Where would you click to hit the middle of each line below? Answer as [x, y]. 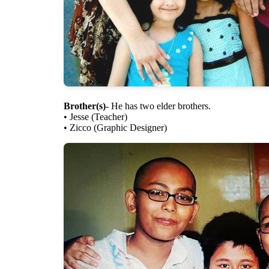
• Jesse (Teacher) [95, 117]
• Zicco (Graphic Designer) [115, 128]
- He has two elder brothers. [158, 106]
